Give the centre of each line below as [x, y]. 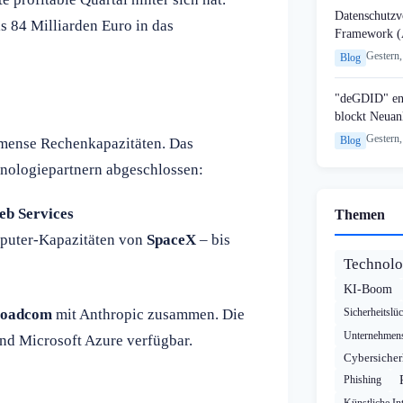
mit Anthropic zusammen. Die [148, 315]
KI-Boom [368, 290]
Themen [360, 215]
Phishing [363, 380]
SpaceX [171, 239]
